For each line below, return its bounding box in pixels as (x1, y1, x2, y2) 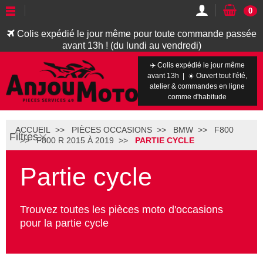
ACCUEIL (15, 125, 50, 134)
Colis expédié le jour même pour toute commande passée (14, 29, 257, 39)
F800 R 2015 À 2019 (36, 136, 114, 145)
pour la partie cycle (20, 217, 109, 229)
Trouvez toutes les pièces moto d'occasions (20, 204, 223, 215)
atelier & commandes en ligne (150, 82, 245, 90)
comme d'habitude (168, 93, 227, 101)
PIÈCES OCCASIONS (72, 125, 152, 134)
